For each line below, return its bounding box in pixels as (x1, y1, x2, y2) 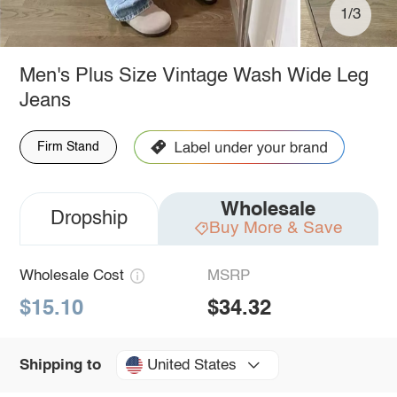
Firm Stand (36, 140, 99, 153)
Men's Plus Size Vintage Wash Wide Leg (19, 66, 369, 86)
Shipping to (19, 357, 101, 373)
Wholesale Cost (19, 268, 124, 284)
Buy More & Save (208, 219, 343, 237)
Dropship (50, 208, 128, 229)
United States (146, 357, 237, 373)
